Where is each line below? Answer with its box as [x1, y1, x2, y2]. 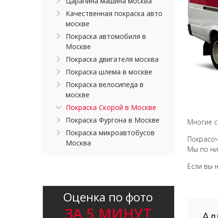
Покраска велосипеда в [66, 80, 144, 89]
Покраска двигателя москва [66, 54, 159, 64]
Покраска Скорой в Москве [66, 103, 157, 112]
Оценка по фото [63, 189, 153, 205]
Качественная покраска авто [66, 9, 163, 18]
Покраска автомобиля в [66, 32, 146, 41]
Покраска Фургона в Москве [66, 115, 160, 125]
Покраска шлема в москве [66, 67, 153, 76]
